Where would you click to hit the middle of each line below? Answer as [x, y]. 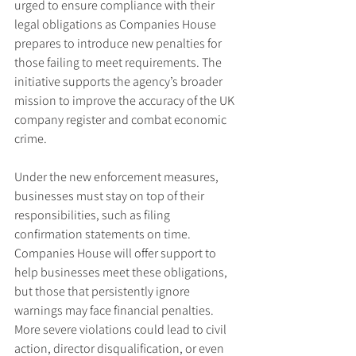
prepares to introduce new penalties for [119, 43]
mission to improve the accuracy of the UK [126, 101]
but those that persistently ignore [103, 291]
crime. [31, 139]
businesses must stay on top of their [110, 196]
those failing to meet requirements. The [119, 62]
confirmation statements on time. [104, 234]
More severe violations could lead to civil [122, 329]
